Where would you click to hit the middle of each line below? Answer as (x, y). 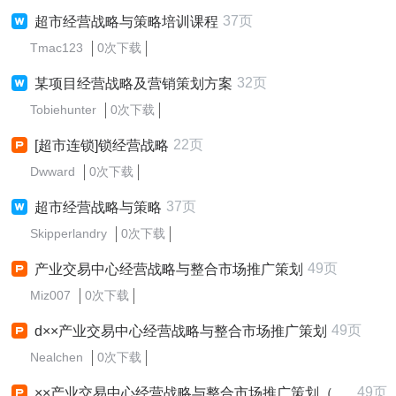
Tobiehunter (63, 110)
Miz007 (50, 295)
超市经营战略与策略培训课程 (126, 22)
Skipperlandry (69, 233)
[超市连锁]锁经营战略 (102, 145)
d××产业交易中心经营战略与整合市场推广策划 (181, 331)
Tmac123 (57, 48)
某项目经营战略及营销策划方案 (133, 84)
